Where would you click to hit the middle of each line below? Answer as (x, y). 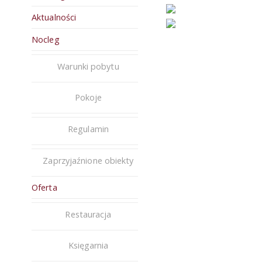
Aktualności (54, 17)
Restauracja (88, 214)
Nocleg (46, 39)
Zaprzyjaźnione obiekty (88, 161)
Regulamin (88, 129)
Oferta (44, 187)
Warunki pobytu (88, 66)
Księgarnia (88, 245)
